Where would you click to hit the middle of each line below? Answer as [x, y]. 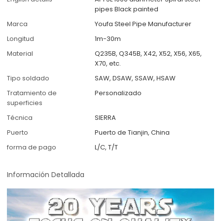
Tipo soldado [28, 78]
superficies [25, 103]
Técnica [20, 118]
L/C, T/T [107, 147]
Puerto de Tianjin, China [132, 133]
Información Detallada [46, 175]
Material [20, 54]
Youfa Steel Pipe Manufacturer [143, 24]
